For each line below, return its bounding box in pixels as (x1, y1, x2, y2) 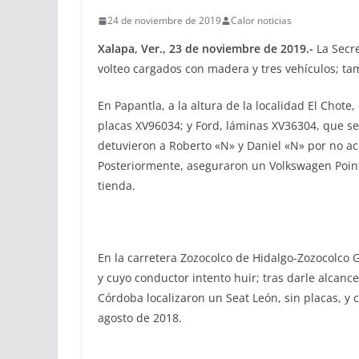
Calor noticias (231, 14, 292, 27)
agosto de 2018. (98, 310, 182, 325)
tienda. (98, 178, 139, 193)
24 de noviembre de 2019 (107, 14, 221, 27)
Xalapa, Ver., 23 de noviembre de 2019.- (98, 41, 313, 56)
